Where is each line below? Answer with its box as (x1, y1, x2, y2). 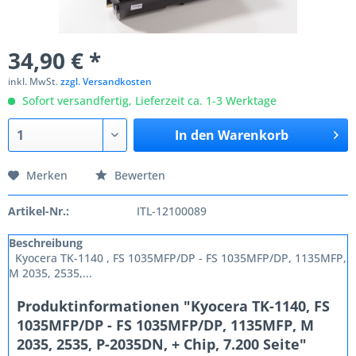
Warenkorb (217, 126, 288, 144)
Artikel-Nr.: (8, 203, 69, 219)
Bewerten (111, 168, 165, 183)
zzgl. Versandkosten (60, 75, 152, 88)
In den (174, 126, 215, 144)
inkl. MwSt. (8, 75, 60, 88)
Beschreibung (9, 235, 83, 250)
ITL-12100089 (136, 203, 207, 219)
